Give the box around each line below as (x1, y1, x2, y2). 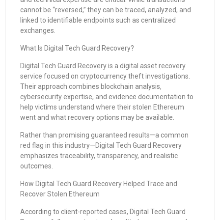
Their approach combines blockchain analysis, (20, 82, 162, 90)
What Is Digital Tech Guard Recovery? (20, 44, 134, 52)
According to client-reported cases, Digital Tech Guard (20, 208, 186, 216)
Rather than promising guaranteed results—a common (20, 131, 189, 139)
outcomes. (20, 162, 53, 170)
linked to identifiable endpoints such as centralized (20, 16, 176, 24)
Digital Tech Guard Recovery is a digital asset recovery (20, 62, 186, 70)
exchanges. (20, 27, 55, 34)
